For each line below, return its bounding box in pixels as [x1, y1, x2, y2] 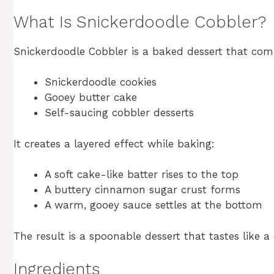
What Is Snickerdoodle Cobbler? [13, 12, 266, 32]
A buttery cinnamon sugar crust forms [45, 183, 240, 196]
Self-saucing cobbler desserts [45, 106, 194, 119]
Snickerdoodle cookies [45, 76, 157, 89]
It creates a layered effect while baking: [13, 137, 215, 150]
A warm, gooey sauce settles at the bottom [45, 199, 262, 212]
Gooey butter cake [45, 91, 137, 104]
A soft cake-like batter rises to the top [45, 168, 239, 181]
